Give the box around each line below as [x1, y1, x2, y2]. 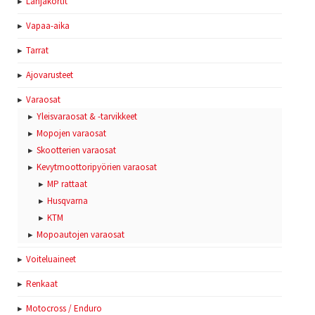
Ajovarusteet [26, 69, 73, 82]
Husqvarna [47, 195, 88, 207]
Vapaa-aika [26, 20, 70, 32]
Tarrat [26, 44, 49, 57]
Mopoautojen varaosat [37, 229, 124, 241]
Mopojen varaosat [37, 127, 106, 140]
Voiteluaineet [26, 253, 76, 266]
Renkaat [26, 278, 58, 290]
